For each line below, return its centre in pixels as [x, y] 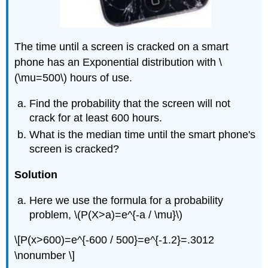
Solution [36, 174]
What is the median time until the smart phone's [143, 135]
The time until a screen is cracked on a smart [122, 47]
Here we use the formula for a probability [127, 200]
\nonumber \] [45, 256]
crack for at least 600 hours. [96, 118]
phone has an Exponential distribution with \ [118, 63]
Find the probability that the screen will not [130, 103]
